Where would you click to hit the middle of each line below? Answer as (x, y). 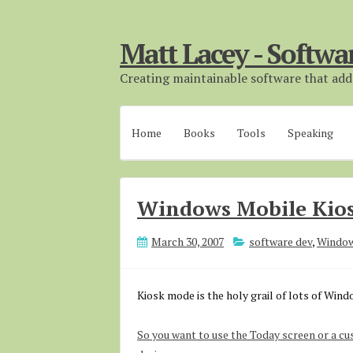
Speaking (310, 133)
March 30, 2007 (188, 242)
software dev (281, 242)
